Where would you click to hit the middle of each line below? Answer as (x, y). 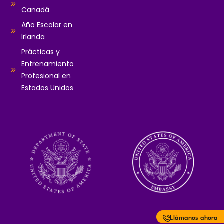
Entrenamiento (47, 64)
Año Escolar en (47, 25)
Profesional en (46, 76)
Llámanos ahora (194, 218)
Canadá (35, 10)
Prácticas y (40, 52)
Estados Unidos (47, 88)
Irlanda (33, 37)
